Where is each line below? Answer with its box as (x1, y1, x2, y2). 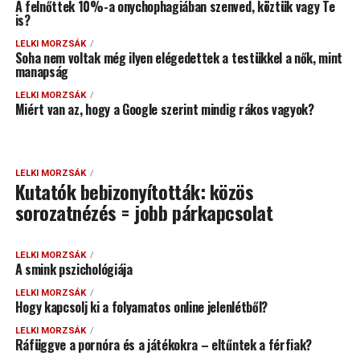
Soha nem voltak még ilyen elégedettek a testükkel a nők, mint (14, 48, 343, 68)
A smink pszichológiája (14, 260, 133, 280)
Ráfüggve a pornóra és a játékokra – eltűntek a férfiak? (14, 335, 313, 355)
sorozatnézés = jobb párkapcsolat (14, 198, 273, 227)
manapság (14, 62, 69, 82)
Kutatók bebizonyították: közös (14, 177, 254, 207)
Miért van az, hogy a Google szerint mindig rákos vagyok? (14, 100, 314, 120)
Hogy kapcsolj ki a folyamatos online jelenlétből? (14, 297, 268, 317)
